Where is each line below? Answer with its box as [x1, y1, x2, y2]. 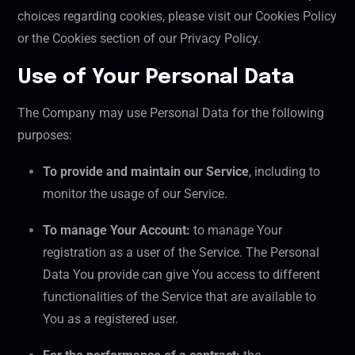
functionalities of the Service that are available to [43, 289, 316, 305]
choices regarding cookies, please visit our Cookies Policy [17, 9, 337, 25]
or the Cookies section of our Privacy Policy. [17, 31, 261, 47]
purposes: [17, 128, 72, 143]
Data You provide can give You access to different [43, 267, 320, 283]
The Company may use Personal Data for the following [17, 105, 324, 121]
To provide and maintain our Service [43, 164, 249, 180]
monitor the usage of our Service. [43, 186, 227, 202]
